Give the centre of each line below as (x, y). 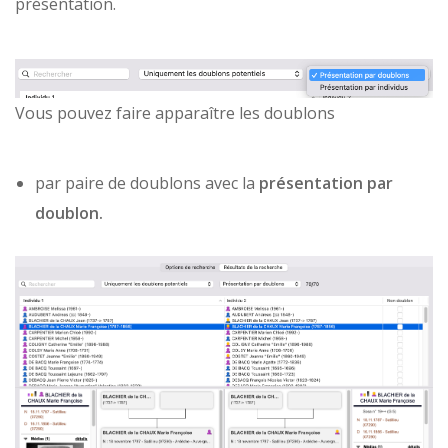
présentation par (326, 183)
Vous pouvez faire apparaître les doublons (175, 113)
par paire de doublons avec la (147, 183)
